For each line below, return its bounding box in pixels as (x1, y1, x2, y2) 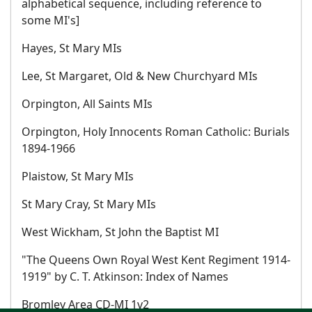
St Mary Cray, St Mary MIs (22, 196, 156, 212)
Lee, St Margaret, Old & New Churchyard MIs (22, 68, 258, 84)
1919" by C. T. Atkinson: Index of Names (22, 269, 228, 284)
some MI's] (22, 13, 79, 28)
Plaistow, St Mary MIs (22, 169, 134, 184)
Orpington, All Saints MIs (22, 96, 153, 111)
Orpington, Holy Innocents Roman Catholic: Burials (22, 124, 290, 139)
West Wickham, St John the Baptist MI (22, 224, 219, 240)
